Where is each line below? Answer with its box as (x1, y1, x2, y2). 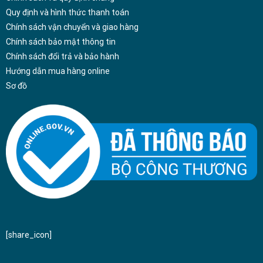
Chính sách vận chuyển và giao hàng (5, 22, 139, 32)
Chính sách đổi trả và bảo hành (5, 52, 119, 62)
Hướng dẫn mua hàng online (5, 66, 110, 76)
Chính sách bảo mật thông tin (5, 37, 116, 47)
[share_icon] (5, 230, 52, 240)
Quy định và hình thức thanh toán (5, 8, 129, 18)
